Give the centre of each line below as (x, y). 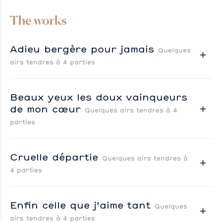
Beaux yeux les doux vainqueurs (99, 97)
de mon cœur (47, 109)
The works (38, 21)
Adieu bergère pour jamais (84, 49)
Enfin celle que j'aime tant (82, 205)
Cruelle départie (56, 157)
